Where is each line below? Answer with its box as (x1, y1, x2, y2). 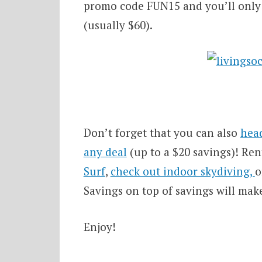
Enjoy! (83, 219, 116, 234)
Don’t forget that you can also (83, 125, 240, 140)
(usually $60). (83, 17, 153, 32)
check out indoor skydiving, (110, 164, 255, 179)
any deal (83, 144, 127, 160)
